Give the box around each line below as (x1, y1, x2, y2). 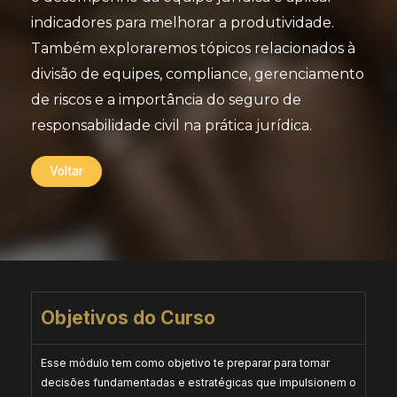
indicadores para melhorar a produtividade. (31, 13, 334, 31)
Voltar (50, 163, 83, 178)
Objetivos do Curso (41, 306, 215, 329)
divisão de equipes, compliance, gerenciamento (31, 65, 364, 82)
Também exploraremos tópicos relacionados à (31, 39, 355, 57)
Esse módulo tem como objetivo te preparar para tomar (41, 355, 330, 370)
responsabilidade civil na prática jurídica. (31, 116, 312, 134)
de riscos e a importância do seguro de (31, 90, 301, 108)
